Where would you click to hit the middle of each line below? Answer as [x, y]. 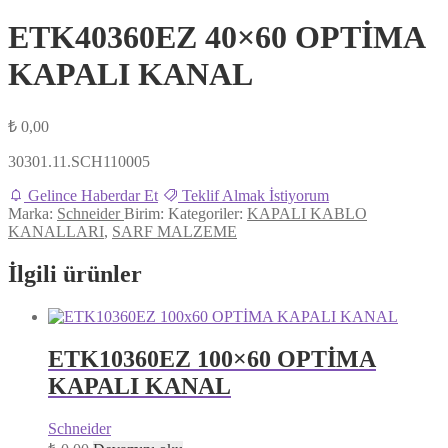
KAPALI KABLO [307, 213]
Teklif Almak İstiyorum [253, 195]
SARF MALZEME [174, 231]
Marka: [32, 213]
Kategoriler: [207, 213]
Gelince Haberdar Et [91, 195]
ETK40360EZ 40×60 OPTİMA [216, 37]
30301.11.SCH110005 [79, 161]
